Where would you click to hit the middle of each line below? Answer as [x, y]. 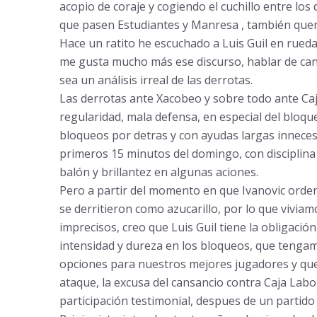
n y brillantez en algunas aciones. [170, 172]
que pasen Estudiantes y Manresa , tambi [168, 25]
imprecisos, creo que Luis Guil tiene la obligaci [180, 227]
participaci [86, 301]
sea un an [85, 80]
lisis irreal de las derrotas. [185, 80]
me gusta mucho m [110, 62]
